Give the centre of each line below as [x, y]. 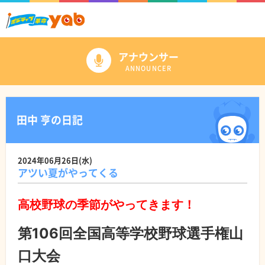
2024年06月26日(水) [55, 160]
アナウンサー [148, 56]
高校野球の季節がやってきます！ [106, 204]
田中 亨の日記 [50, 119]
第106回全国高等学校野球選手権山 [130, 233]
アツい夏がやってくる [68, 172]
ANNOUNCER [148, 68]
